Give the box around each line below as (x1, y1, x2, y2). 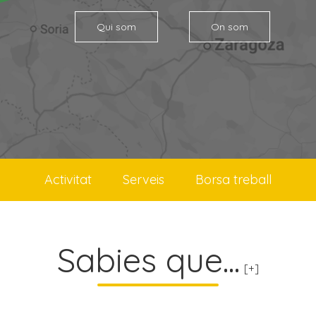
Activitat (44, 171, 92, 188)
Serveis (123, 171, 164, 188)
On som (210, 20, 248, 33)
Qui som (96, 20, 136, 33)
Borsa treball (195, 171, 272, 188)
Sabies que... (57, 239, 240, 281)
